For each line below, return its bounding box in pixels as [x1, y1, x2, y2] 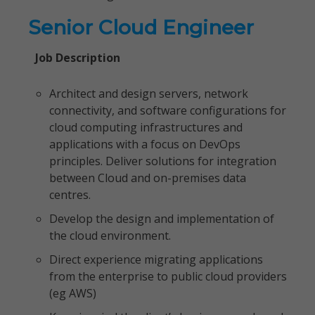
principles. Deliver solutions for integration [49, 153, 276, 169]
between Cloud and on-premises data [49, 170, 246, 186]
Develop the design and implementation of [49, 211, 274, 226]
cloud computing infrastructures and [49, 120, 243, 135]
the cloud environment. [49, 228, 171, 243]
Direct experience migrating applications [49, 252, 263, 267]
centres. [49, 187, 91, 202]
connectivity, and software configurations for [49, 103, 286, 118]
